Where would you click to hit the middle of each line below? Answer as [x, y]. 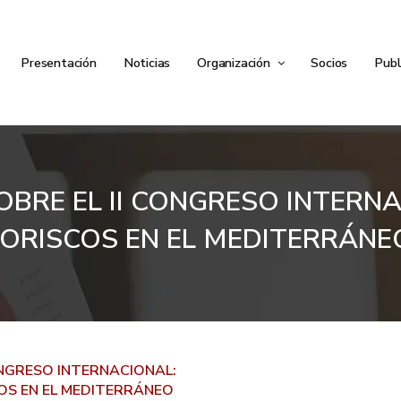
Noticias [147, 63]
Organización [235, 63]
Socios [329, 63]
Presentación [59, 63]
